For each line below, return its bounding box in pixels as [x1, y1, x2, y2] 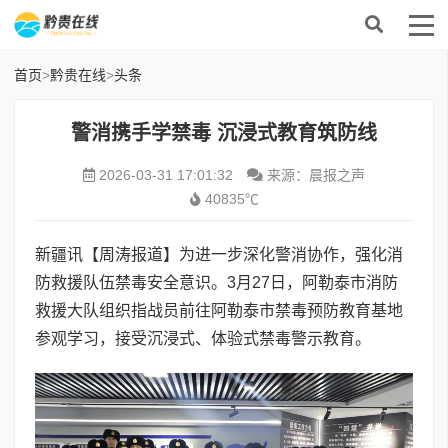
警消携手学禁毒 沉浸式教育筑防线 [71, 122, 377, 144]
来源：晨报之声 [263, 167, 365, 183]
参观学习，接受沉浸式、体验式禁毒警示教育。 [35, 330, 371, 347]
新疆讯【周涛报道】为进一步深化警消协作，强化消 [35, 246, 403, 263]
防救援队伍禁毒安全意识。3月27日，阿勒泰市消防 [35, 274, 398, 291]
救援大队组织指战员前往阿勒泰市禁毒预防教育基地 [35, 302, 403, 319]
